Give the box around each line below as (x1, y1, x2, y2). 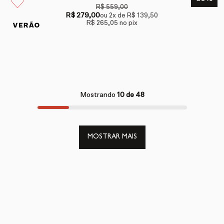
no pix (117, 20, 137, 27)
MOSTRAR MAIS (87, 133, 137, 141)
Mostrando (79, 91, 117, 99)
